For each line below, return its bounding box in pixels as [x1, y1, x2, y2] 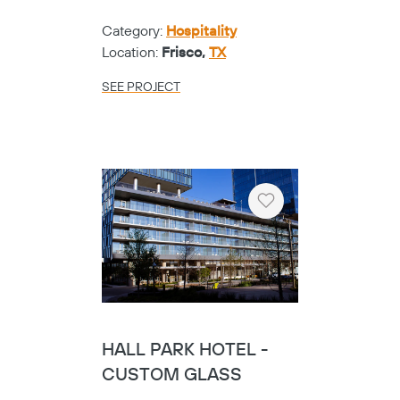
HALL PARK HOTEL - [102, 339, 268, 362]
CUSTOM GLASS [102, 364, 242, 387]
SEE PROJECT [102, 79, 180, 96]
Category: [102, 21, 166, 40]
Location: [102, 43, 162, 62]
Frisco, [162, 43, 209, 62]
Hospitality [166, 21, 237, 40]
